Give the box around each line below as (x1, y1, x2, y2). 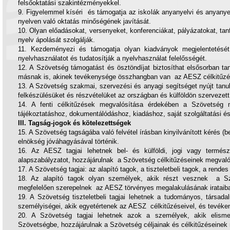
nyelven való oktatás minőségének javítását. (18, 17, 151, 25)
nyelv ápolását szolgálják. (18, 36, 95, 44)
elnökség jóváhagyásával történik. (18, 138, 119, 145)
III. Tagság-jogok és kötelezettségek (18, 119, 131, 127)
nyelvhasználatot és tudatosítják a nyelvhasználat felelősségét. (18, 54, 207, 62)
